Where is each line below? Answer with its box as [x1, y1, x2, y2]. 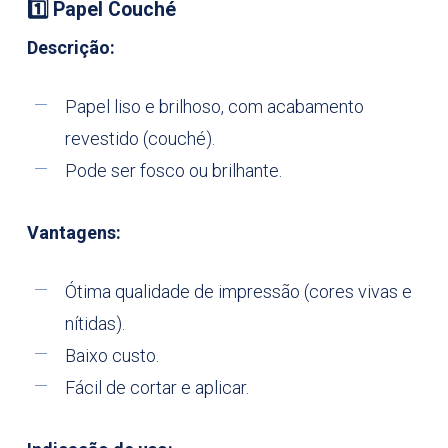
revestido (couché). [64, 128, 215, 150]
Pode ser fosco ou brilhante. [64, 160, 282, 182]
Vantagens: [26, 222, 121, 244]
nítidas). [64, 313, 125, 335]
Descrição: [26, 37, 115, 59]
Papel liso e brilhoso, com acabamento [64, 96, 364, 118]
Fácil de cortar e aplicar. [64, 377, 249, 399]
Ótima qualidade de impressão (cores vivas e [64, 281, 412, 303]
